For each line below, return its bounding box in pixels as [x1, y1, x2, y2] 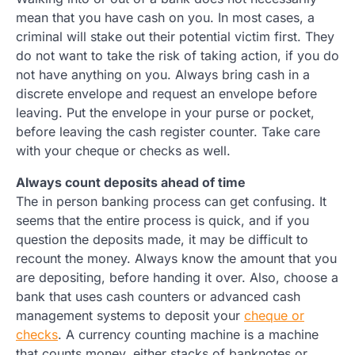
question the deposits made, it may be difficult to [16, 231, 308, 248]
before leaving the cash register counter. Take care [16, 124, 320, 140]
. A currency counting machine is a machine [58, 326, 319, 343]
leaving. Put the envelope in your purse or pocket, [16, 105, 315, 121]
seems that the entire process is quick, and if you [16, 212, 309, 229]
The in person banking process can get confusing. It [16, 193, 326, 210]
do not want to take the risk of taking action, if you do [16, 48, 339, 64]
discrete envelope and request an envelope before [16, 86, 317, 102]
